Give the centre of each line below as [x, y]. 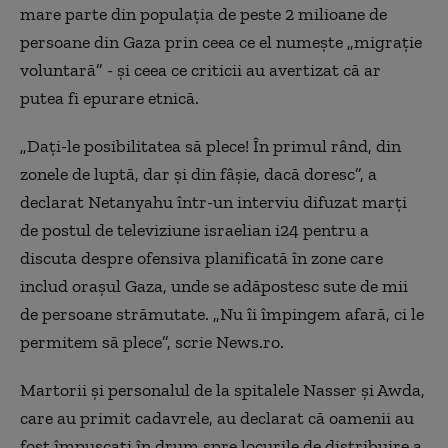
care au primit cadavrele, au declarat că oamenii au [217, 418]
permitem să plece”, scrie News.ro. [152, 342]
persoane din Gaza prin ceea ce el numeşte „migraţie [221, 42]
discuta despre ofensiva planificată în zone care [201, 258]
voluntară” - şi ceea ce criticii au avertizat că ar [200, 70]
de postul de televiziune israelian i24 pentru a [194, 230]
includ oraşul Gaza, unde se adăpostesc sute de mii [214, 286]
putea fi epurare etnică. [109, 98]
